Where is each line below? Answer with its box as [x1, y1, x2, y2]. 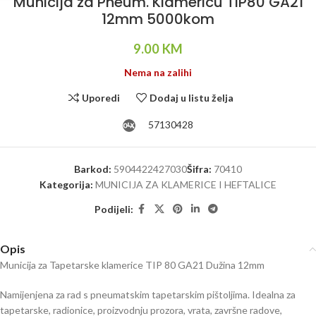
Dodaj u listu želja [150, 91, 234, 104]
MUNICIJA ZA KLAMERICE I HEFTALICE [95, 178, 276, 190]
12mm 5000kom [102, 9, 214, 29]
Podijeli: [94, 202, 133, 215]
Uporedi [82, 91, 120, 104]
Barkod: [74, 163, 111, 175]
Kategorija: [39, 178, 93, 190]
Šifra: [187, 163, 214, 175]
